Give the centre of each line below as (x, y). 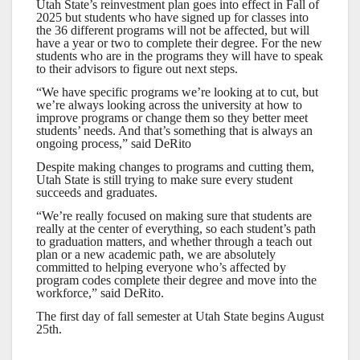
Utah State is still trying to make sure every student (164, 180)
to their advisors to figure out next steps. (137, 69)
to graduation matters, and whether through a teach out (174, 241)
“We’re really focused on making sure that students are (174, 215)
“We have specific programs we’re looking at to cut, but (177, 92)
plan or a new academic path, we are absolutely (156, 254)
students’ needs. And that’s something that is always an (174, 131)
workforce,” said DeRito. (100, 292)
